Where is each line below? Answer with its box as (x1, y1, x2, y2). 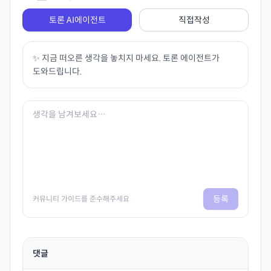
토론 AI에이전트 (48, 14, 106, 25)
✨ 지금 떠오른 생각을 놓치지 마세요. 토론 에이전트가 (33, 52, 220, 64)
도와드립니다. (33, 65, 82, 77)
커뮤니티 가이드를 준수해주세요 (33, 194, 129, 203)
